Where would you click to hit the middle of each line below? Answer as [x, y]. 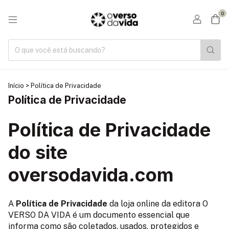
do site [38, 152]
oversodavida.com [91, 175]
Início [16, 86]
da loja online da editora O [158, 204]
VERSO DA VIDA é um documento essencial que [99, 215]
